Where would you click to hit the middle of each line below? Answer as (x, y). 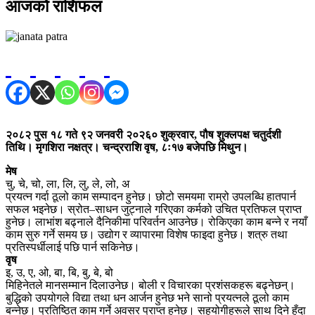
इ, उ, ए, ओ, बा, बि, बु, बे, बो (59, 272)
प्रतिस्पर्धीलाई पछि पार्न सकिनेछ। (73, 247)
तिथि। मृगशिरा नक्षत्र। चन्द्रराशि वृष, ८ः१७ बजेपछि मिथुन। (127, 147)
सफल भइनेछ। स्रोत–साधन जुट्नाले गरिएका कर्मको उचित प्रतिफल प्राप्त (154, 209)
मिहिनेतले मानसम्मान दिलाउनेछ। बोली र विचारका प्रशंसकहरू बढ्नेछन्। (150, 285)
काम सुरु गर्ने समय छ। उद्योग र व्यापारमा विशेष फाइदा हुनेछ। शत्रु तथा (147, 234)
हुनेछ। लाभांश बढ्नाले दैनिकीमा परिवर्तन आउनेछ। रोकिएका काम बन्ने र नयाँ (156, 221)
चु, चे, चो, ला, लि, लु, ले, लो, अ (67, 184)
